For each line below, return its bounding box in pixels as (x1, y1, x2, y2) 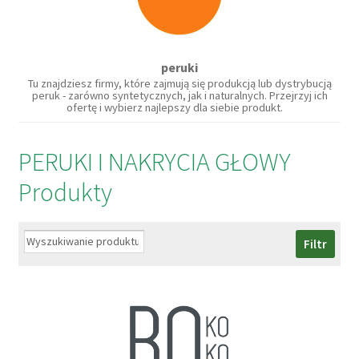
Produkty (18, 176, 112, 209)
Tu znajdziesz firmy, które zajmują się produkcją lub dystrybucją (27, 76, 332, 91)
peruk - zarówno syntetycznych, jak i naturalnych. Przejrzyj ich (31, 88, 328, 103)
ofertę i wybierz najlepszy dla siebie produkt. (67, 100, 292, 115)
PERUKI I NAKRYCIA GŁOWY (18, 146, 291, 179)
